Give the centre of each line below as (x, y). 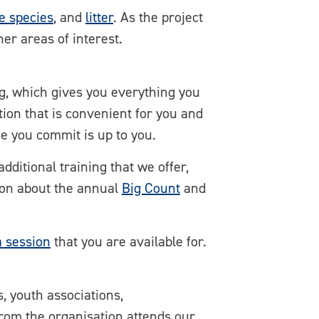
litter (99, 17)
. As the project (158, 17)
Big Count (151, 188)
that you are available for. (129, 241)
